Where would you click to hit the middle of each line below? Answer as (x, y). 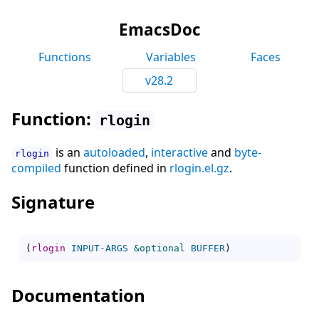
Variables (171, 57)
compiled (36, 168)
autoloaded (114, 152)
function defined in (115, 168)
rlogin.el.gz (199, 168)
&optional (159, 248)
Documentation (78, 295)
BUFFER (208, 248)
